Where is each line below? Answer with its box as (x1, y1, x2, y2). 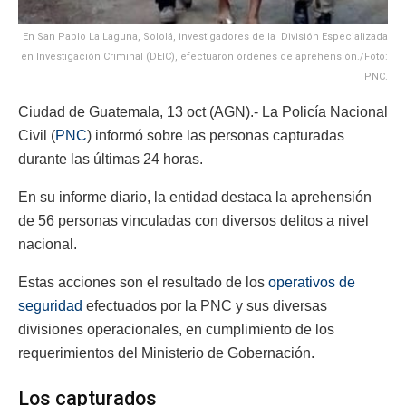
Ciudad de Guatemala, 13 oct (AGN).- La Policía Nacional (18, 103, 388, 120)
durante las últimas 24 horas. (18, 150, 203, 167)
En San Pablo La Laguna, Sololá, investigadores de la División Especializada (23, 30, 388, 43)
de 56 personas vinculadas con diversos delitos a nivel (18, 212, 369, 228)
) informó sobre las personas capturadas (87, 127, 344, 143)
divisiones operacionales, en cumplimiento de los (18, 321, 334, 337)
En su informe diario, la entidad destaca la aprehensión (18, 188, 372, 205)
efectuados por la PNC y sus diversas (82, 297, 327, 314)
